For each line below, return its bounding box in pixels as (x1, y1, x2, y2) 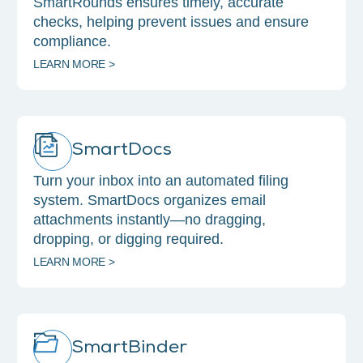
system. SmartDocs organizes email (33, 192, 266, 209)
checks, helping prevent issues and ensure (33, 14, 309, 31)
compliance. (33, 33, 111, 50)
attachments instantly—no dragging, (33, 211, 266, 228)
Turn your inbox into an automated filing (33, 173, 288, 190)
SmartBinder (72, 338, 187, 361)
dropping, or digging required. (33, 231, 224, 248)
